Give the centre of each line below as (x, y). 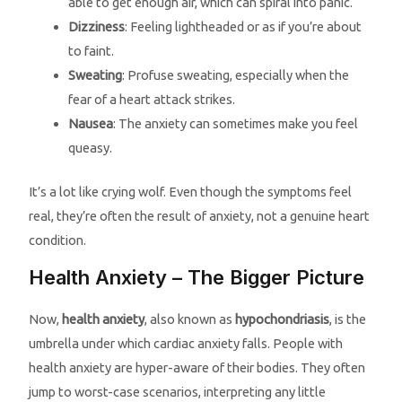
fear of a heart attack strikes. (152, 99)
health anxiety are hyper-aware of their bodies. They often (197, 368)
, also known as (190, 319)
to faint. (92, 50)
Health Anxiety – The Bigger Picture (197, 278)
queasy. (91, 147)
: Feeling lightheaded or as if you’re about (244, 26)
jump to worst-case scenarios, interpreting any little (178, 392)
